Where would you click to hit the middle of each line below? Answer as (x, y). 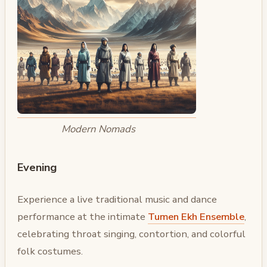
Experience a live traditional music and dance (117, 199)
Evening (37, 167)
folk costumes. (50, 251)
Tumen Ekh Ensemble (196, 216)
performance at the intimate (83, 216)
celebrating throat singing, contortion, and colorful (131, 234)
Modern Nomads (98, 129)
